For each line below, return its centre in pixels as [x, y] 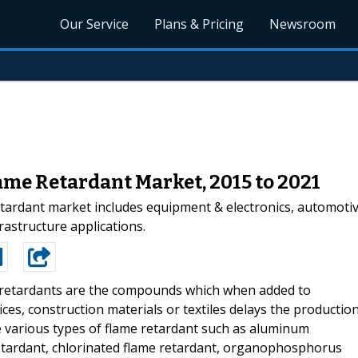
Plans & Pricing [199, 24]
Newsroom [303, 24]
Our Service [95, 24]
